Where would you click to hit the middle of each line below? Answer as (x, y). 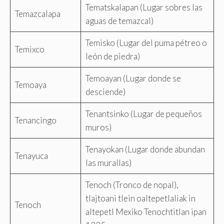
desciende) (105, 91)
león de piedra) (112, 56)
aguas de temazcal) (119, 20)
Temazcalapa (37, 13)
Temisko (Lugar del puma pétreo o (146, 42)
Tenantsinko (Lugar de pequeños (143, 113)
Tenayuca (31, 155)
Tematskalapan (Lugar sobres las (144, 7)
